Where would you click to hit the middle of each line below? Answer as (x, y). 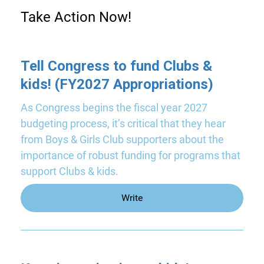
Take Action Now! (76, 17)
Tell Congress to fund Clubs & (116, 66)
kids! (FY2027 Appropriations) (117, 84)
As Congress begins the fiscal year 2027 (114, 108)
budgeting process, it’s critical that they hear (123, 123)
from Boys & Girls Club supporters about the (122, 139)
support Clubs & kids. (70, 171)
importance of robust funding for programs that (131, 155)
